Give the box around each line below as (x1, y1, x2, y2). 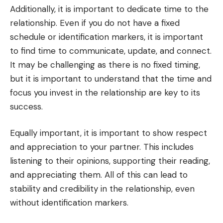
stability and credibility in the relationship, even (10, 183, 195, 195)
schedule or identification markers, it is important (10, 31, 203, 42)
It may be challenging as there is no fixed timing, (10, 59, 200, 70)
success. (10, 101, 43, 112)
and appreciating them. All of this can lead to (10, 169, 188, 181)
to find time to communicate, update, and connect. (10, 45, 212, 56)
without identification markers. (10, 197, 128, 209)
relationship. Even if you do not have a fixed (10, 17, 180, 28)
